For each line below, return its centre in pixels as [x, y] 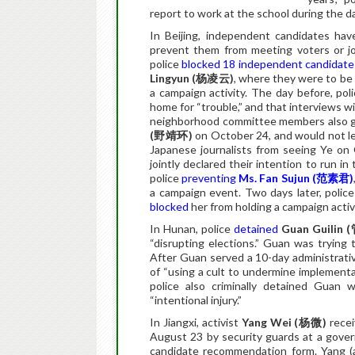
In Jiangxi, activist [196, 322]
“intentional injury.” [196, 300]
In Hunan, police [192, 229]
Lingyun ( [173, 78]
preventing [210, 178]
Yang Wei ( [270, 322]
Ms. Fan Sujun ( [277, 178]
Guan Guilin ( [316, 229]
